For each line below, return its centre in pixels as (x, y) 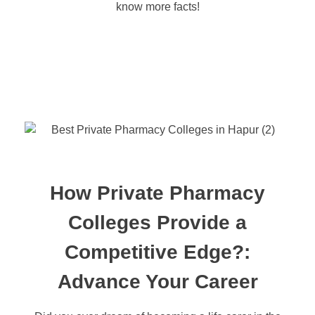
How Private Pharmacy (157, 193)
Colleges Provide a (157, 222)
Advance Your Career (157, 281)
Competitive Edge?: (157, 252)
